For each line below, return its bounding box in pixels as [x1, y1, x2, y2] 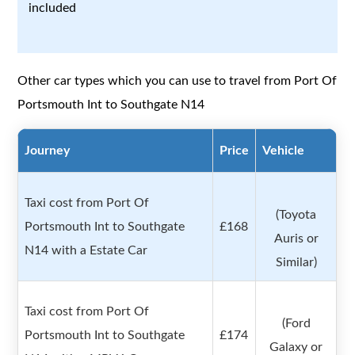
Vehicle [262, 144, 305, 158]
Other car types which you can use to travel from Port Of [17, 74, 338, 88]
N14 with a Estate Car [25, 244, 148, 258]
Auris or [273, 232, 319, 246]
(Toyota [276, 208, 317, 222]
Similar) [275, 256, 317, 269]
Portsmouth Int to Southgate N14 [17, 98, 205, 112]
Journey [25, 144, 71, 158]
